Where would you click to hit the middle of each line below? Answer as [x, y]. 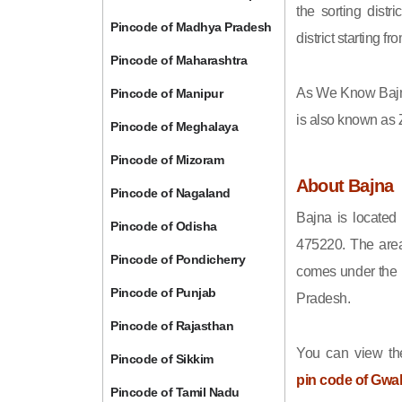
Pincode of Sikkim [162, 359]
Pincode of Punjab [163, 293]
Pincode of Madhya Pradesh [191, 27]
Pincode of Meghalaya [175, 127]
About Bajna [345, 186]
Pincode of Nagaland [170, 193]
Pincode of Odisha [164, 226]
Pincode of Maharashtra [179, 60]
